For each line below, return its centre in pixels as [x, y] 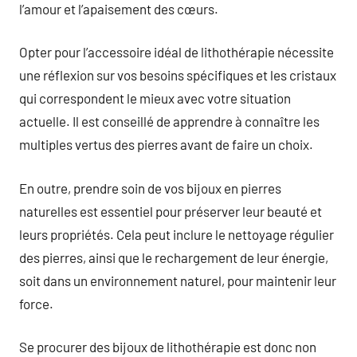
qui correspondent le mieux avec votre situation [155, 98]
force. [36, 303]
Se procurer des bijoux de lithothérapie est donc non [168, 347]
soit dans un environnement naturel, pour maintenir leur [178, 280]
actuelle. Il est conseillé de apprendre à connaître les [169, 121]
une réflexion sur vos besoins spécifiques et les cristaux [178, 75]
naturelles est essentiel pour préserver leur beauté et [171, 211]
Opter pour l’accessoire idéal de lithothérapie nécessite [177, 52]
